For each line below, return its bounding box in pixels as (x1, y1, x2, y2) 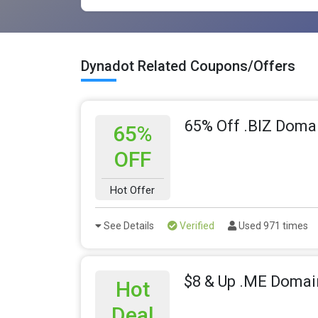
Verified (177, 220, 214, 232)
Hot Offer (110, 184, 155, 197)
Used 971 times (236, 220, 308, 232)
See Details (102, 220, 154, 232)
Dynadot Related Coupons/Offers (81, 57, 295, 75)
